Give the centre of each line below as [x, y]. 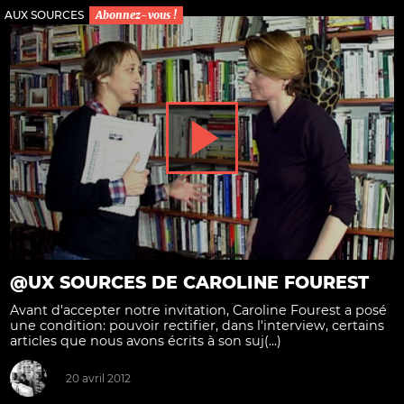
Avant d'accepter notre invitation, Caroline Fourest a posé [198, 310]
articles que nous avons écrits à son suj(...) [146, 340]
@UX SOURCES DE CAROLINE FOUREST [189, 282]
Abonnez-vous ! [136, 15]
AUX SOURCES [44, 15]
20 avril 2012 [98, 379]
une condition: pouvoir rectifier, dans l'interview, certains [197, 325]
